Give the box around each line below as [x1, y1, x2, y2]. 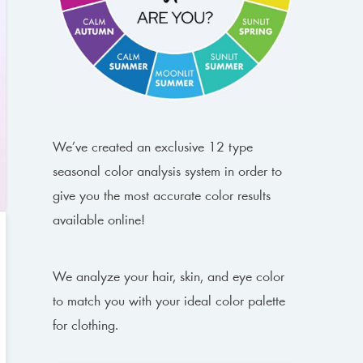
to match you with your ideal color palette [53, 295, 286, 310]
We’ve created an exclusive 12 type [53, 141, 254, 156]
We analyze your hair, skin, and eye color [53, 271, 285, 286]
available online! [53, 214, 146, 229]
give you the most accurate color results [53, 190, 271, 205]
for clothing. [53, 319, 119, 335]
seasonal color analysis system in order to [53, 165, 283, 181]
